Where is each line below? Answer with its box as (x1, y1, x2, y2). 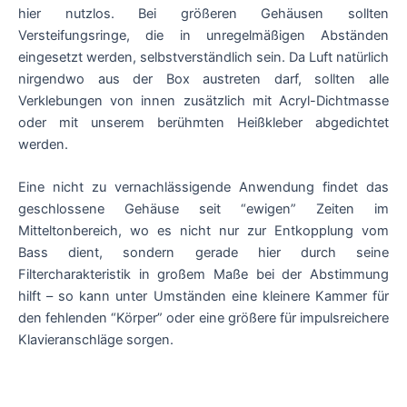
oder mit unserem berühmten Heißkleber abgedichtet (18, 114, 389, 131)
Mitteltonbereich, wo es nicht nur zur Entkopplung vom (18, 222, 389, 239)
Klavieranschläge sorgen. (18, 331, 174, 348)
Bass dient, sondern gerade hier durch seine (18, 243, 389, 261)
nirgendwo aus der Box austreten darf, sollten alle (18, 70, 389, 87)
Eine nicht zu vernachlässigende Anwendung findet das (18, 178, 389, 195)
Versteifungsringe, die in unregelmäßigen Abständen (18, 26, 389, 44)
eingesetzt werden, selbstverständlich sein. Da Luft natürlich (18, 48, 389, 65)
